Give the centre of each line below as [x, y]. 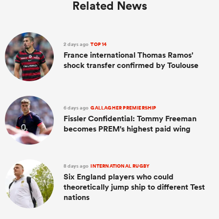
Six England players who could [119, 177]
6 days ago [77, 108]
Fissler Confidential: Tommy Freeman [130, 118]
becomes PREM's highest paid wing [127, 129]
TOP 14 [98, 44]
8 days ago [77, 166]
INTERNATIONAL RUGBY [120, 166]
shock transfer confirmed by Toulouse [131, 65]
